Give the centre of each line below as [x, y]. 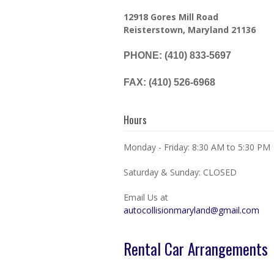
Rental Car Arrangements [196, 249]
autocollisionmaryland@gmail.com [191, 210]
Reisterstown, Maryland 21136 [190, 30]
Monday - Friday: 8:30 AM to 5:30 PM [197, 147]
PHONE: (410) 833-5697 [177, 55]
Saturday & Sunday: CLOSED [180, 172]
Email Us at [146, 197]
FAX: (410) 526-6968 [169, 82]
